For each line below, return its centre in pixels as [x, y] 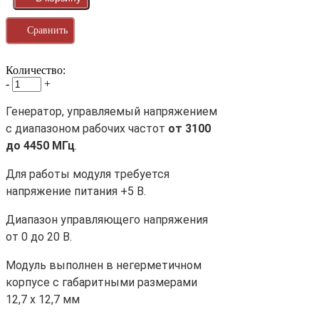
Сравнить [47, 31]
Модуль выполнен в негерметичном [104, 266]
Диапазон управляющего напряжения [107, 220]
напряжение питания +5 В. [76, 192]
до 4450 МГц [40, 146]
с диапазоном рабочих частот [87, 129]
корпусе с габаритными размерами [101, 283]
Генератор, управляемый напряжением [111, 112]
